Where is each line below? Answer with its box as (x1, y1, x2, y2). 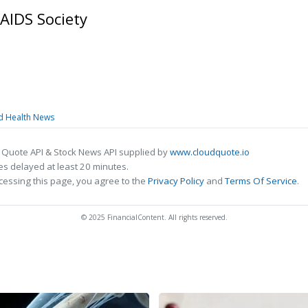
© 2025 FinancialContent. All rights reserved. (80, 212, 228, 222)
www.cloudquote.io (170, 145, 250, 158)
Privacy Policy (148, 174, 204, 187)
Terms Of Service (225, 174, 297, 187)
